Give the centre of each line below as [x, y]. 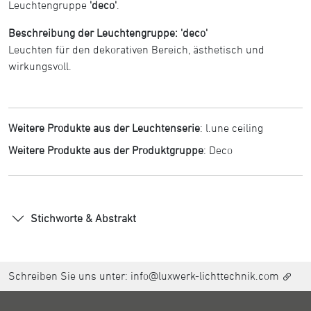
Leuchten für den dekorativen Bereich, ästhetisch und [136, 49]
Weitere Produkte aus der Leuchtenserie [104, 127]
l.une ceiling [234, 127]
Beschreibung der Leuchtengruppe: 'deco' [108, 32]
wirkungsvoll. [40, 66]
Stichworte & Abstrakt [83, 218]
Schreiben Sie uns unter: [69, 275]
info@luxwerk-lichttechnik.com [205, 275]
